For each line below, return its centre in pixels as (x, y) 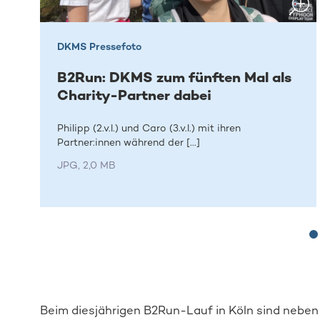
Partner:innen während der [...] (129, 143)
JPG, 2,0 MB (87, 166)
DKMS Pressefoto (100, 46)
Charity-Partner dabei (135, 95)
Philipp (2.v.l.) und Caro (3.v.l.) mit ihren (149, 129)
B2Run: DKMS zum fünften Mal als (175, 77)
